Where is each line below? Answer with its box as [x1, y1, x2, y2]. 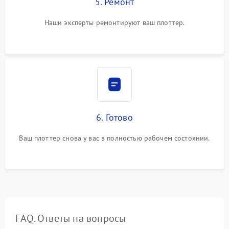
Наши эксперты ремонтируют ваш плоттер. [44, 17, 185, 27]
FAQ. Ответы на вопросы [15, 211, 126, 225]
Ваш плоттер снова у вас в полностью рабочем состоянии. [19, 133, 210, 143]
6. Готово [96, 111, 133, 123]
